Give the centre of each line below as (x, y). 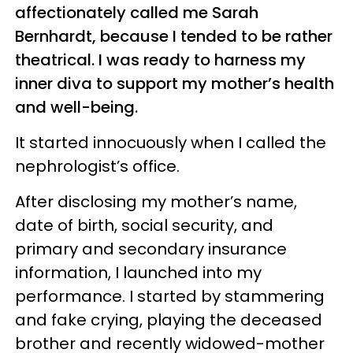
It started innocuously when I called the (171, 142)
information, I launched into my (138, 272)
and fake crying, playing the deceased (169, 320)
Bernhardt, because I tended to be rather (174, 36)
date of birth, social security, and (144, 225)
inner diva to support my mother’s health (175, 83)
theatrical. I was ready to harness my (160, 59)
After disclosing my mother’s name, (156, 201)
